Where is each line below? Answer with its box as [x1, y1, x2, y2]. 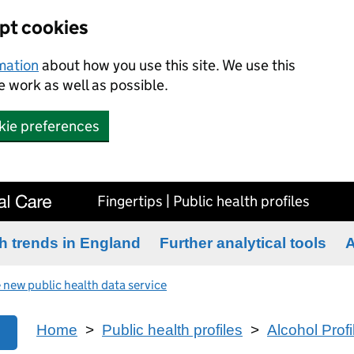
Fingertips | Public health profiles [96, 191, 310, 210]
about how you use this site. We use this [39, 56, 296, 74]
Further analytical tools [160, 234, 326, 251]
